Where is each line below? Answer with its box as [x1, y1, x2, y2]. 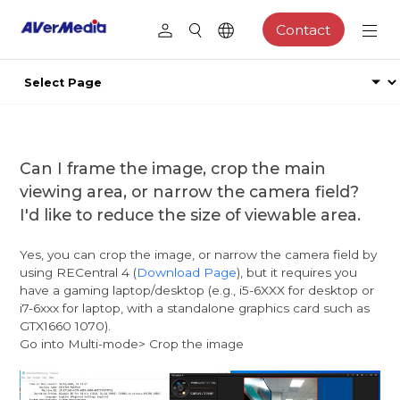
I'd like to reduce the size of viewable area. [20, 204, 362, 224]
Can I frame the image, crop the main [20, 158, 327, 178]
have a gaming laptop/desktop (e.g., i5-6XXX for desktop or [20, 282, 375, 297]
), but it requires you [237, 264, 358, 279]
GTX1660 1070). [20, 318, 115, 333]
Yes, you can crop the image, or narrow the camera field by [20, 246, 378, 262]
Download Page [137, 264, 237, 279]
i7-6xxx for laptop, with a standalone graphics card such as [20, 300, 371, 315]
